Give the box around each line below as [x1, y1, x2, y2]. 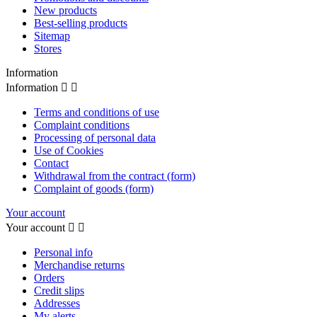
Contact [34, 157, 69, 170]
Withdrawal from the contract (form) [34, 170, 195, 183]
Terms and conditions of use [34, 106, 159, 119]
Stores [34, 42, 62, 55]
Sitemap [34, 30, 70, 42]
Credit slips [34, 284, 84, 297]
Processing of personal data [34, 132, 156, 144]
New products [34, 4, 97, 17]
